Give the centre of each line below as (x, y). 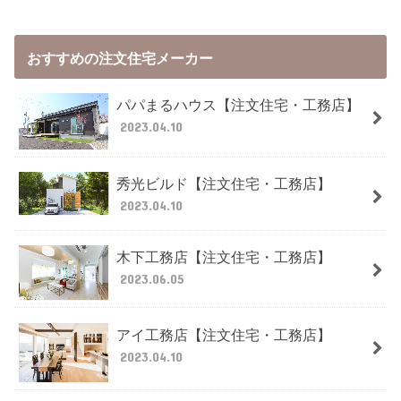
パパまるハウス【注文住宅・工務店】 (238, 104)
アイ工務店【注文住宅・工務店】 (223, 333)
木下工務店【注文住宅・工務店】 (223, 256)
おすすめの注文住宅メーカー (119, 57)
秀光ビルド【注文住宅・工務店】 (223, 183)
